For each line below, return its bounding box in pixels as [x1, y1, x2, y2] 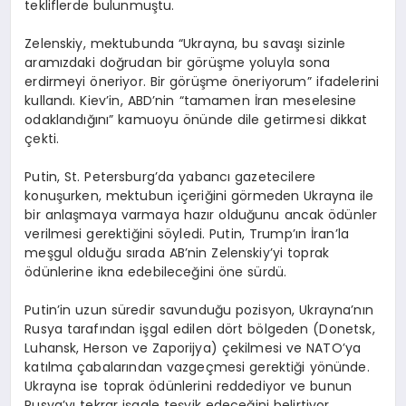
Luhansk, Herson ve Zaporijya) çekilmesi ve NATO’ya [24, 338, 362, 357]
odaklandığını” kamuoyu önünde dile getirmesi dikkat [24, 110, 368, 129]
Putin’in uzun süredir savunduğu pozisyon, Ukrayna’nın [24, 300, 373, 319]
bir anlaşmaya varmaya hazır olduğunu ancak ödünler [24, 205, 378, 224]
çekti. [24, 129, 60, 148]
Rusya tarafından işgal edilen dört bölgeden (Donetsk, [24, 319, 375, 338]
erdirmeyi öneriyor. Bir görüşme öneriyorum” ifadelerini [24, 72, 380, 91]
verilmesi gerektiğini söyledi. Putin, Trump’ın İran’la [24, 224, 350, 243]
